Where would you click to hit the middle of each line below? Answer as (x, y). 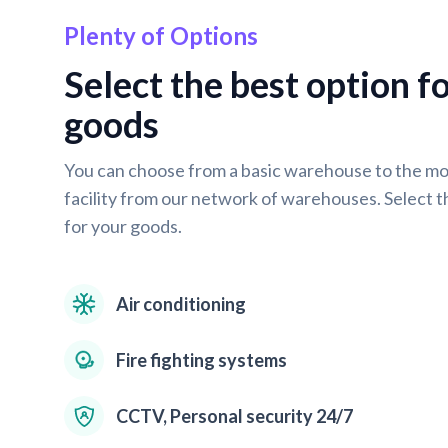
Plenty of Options (161, 35)
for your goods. (123, 226)
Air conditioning (181, 304)
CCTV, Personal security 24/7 (234, 416)
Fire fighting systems (201, 360)
